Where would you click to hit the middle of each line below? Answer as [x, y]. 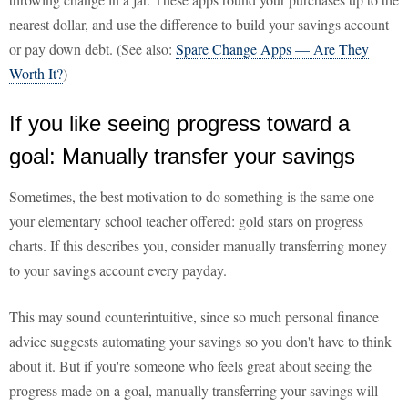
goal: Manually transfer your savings [182, 157]
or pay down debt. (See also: [92, 49]
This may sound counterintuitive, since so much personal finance [194, 317]
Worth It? [36, 74]
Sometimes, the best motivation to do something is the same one [192, 197]
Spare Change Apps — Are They [272, 49]
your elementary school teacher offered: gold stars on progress [186, 221]
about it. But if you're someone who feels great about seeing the [190, 366]
